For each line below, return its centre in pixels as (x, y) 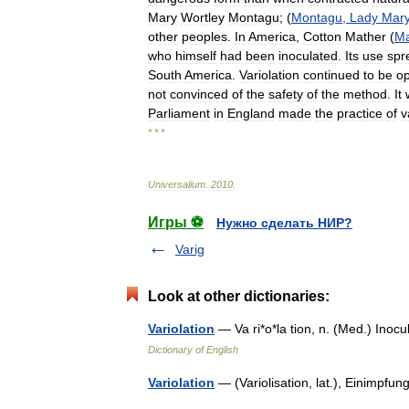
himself (196, 56)
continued (331, 75)
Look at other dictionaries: (239, 296)
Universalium (177, 184)
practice (360, 113)
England (251, 113)
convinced (199, 94)
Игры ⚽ (176, 222)
